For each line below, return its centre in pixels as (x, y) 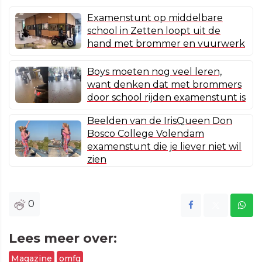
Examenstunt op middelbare (155, 18)
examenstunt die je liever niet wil (164, 147)
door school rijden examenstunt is (166, 98)
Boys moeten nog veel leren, (154, 72)
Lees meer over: (63, 239)
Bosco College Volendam (146, 134)
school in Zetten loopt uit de (154, 31)
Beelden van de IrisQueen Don (160, 121)
